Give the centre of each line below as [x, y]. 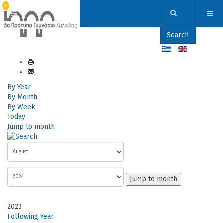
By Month [22, 97]
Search [178, 35]
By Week [21, 107]
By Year [19, 87]
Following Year [31, 217]
